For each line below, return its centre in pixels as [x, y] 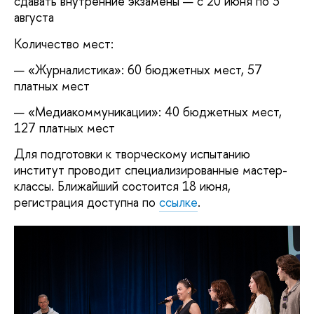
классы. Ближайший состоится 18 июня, [122, 186]
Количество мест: [64, 43]
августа [34, 18]
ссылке [178, 202]
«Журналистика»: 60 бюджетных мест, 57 [145, 70]
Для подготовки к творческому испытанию [132, 153]
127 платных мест [64, 128]
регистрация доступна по [87, 202]
